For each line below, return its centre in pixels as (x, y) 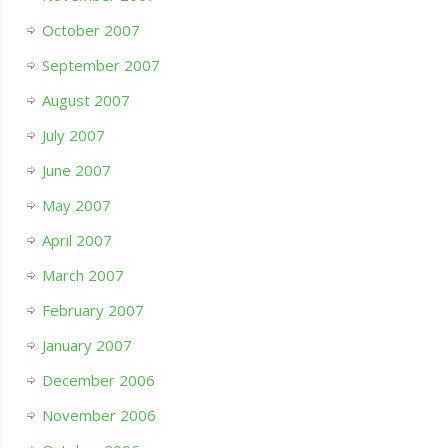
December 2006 (98, 380)
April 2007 (76, 240)
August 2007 (85, 100)
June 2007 (76, 170)
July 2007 (73, 135)
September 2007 (100, 65)
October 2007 (90, 30)
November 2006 (98, 415)
